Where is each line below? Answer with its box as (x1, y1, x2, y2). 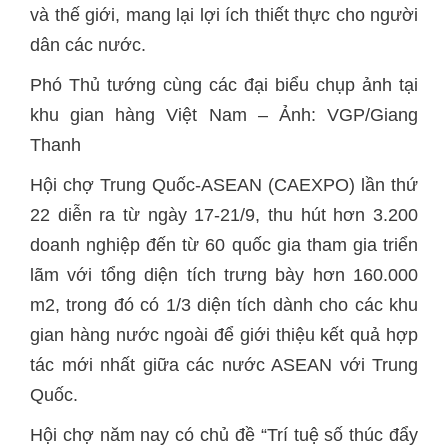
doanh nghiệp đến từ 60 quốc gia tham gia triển (30, 235, 418, 255)
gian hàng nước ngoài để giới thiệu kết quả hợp (30, 325, 418, 345)
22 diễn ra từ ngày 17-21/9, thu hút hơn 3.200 (30, 205, 418, 225)
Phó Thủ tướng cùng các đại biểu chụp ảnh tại (30, 75, 418, 95)
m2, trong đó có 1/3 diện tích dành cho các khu (30, 295, 418, 315)
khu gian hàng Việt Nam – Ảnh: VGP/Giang (30, 105, 418, 125)
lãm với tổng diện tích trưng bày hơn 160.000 (30, 265, 418, 285)
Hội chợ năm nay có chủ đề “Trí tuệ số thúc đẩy (30, 425, 418, 445)
